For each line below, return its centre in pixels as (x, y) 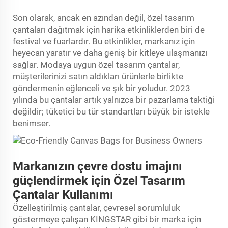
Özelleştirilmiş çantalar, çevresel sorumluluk (96, 207)
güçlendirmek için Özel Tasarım (99, 180)
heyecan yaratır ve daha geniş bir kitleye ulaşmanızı (110, 53)
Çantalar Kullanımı (63, 195)
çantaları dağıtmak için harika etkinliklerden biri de (109, 29)
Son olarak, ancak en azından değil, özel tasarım (104, 18)
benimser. (32, 123)
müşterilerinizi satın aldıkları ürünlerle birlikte (98, 76)
